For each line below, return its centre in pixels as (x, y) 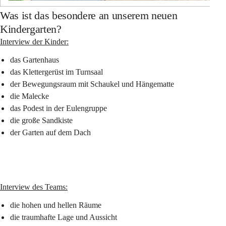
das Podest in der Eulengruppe (59, 108)
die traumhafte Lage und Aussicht (64, 217)
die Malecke (30, 96)
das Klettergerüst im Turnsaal (56, 72)
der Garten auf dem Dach (50, 132)
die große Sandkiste (41, 120)
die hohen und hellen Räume (56, 205)
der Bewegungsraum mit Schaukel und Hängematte (92, 84)
